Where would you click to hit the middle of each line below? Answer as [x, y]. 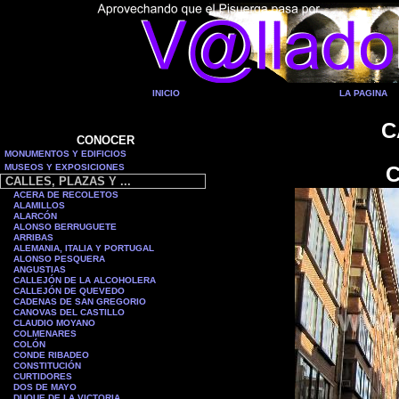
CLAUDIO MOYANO [54, 323]
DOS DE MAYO [45, 387]
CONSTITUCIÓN [47, 366]
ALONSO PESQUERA [59, 259]
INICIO [166, 93]
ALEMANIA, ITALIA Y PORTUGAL [84, 248]
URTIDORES [46, 376]
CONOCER [105, 140]
